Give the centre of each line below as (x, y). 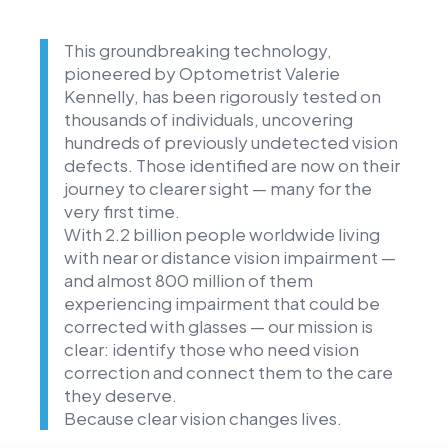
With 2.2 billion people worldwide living (222, 234)
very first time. (122, 211)
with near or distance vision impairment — (230, 257)
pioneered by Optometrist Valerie (202, 73)
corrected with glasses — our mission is (218, 326)
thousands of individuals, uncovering (208, 119)
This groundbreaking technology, (198, 50)
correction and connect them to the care (228, 372)
